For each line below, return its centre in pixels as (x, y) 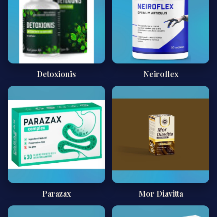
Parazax (56, 194)
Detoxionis (56, 74)
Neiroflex (161, 74)
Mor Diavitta (161, 194)
